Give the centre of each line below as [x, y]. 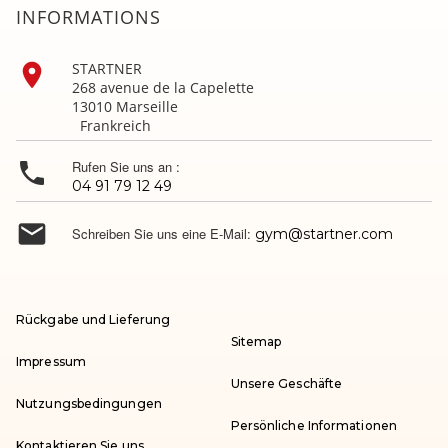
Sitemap [256, 342]
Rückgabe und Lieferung [93, 320]
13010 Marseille [125, 107]
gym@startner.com [324, 234]
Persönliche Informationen [313, 426]
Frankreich [83, 126]
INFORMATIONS [88, 17]
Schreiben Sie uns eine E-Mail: [163, 234]
